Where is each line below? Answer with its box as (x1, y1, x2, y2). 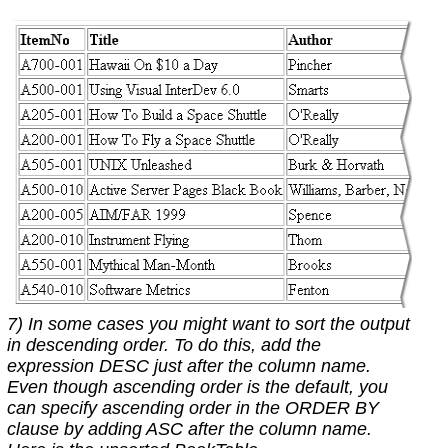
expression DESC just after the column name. (6, 356, 371, 377)
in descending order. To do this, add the (6, 335, 321, 356)
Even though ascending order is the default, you (6, 377, 388, 398)
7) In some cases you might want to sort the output (6, 314, 410, 335)
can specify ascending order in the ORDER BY (6, 398, 379, 419)
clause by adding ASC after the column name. (6, 419, 372, 440)
